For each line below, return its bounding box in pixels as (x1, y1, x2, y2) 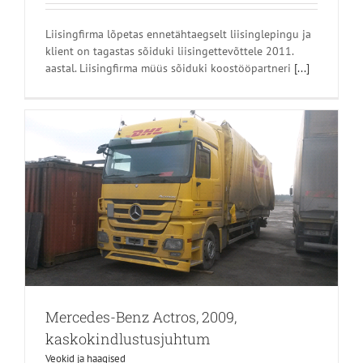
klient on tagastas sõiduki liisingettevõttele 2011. (45, 44, 293, 59)
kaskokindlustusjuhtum (45, 328, 210, 348)
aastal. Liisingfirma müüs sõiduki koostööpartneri (45, 61, 294, 76)
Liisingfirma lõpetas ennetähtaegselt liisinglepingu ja (45, 27, 311, 42)
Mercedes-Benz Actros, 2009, (45, 306, 237, 327)
